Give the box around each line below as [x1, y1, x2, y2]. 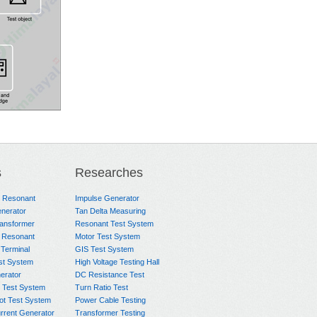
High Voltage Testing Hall [75, 258, 159, 266]
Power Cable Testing [75, 296, 146, 304]
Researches [75, 166, 143, 180]
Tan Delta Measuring [75, 207, 146, 215]
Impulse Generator [75, 194, 139, 202]
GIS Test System [75, 245, 134, 253]
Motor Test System [75, 232, 140, 241]
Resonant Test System [75, 219, 154, 228]
